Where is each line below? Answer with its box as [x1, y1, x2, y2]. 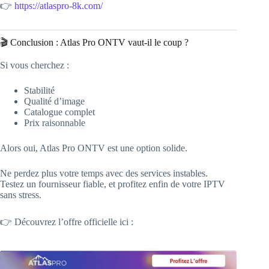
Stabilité [24, 85, 55, 96]
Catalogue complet [24, 107, 95, 118]
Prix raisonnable [24, 118, 85, 128]
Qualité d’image [24, 96, 85, 107]
